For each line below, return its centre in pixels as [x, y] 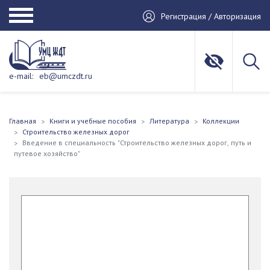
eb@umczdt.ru [66, 76]
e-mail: [21, 76]
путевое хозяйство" [47, 153]
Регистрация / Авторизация [211, 16]
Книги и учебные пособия [93, 121]
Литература [169, 121]
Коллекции [221, 121]
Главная [23, 121]
